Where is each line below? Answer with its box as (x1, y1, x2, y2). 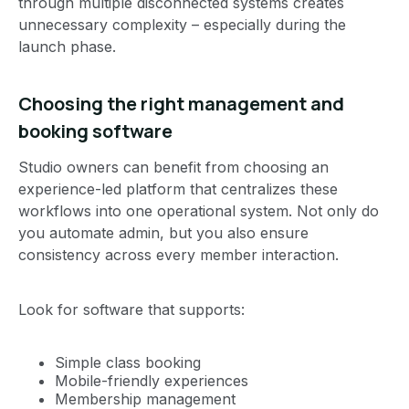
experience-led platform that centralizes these (18, 179, 338, 198)
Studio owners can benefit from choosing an (18, 157, 329, 176)
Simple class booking (55, 352, 201, 372)
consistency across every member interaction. (18, 245, 339, 264)
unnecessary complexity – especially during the (18, 15, 346, 34)
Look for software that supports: (18, 299, 245, 319)
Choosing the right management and (18, 90, 344, 116)
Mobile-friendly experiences (55, 371, 248, 390)
